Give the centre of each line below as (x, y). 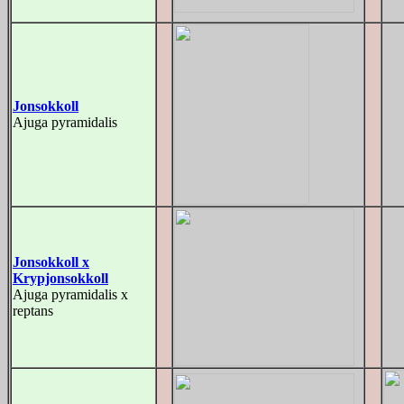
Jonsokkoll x (51, 262)
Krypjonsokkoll (60, 278)
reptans (33, 311)
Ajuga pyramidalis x (70, 294)
